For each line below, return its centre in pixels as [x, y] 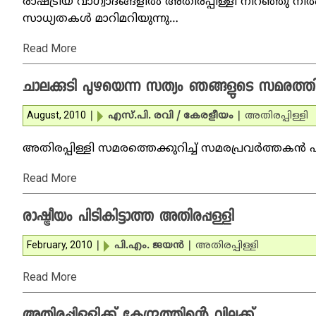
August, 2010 [56, 115]
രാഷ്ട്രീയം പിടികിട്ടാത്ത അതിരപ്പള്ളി [128, 218]
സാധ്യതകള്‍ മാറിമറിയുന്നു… [101, 19]
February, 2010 [60, 245]
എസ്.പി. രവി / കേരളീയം [171, 116]
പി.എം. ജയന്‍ [149, 246]
